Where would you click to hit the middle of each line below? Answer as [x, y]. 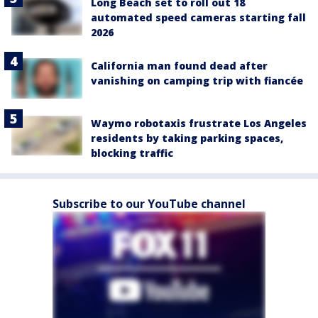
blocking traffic [132, 153]
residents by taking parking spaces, [187, 138]
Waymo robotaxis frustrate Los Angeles [199, 123]
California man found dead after [179, 66]
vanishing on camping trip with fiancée [197, 81]
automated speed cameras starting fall [198, 18]
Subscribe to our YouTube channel [149, 203]
